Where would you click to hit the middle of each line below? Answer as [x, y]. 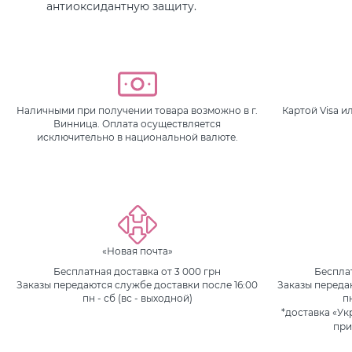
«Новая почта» [137, 251]
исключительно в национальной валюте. [137, 137]
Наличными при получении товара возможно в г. [137, 111]
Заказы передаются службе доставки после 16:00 [137, 285]
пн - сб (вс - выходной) [137, 299]
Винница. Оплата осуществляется [137, 124]
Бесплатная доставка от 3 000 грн [137, 272]
